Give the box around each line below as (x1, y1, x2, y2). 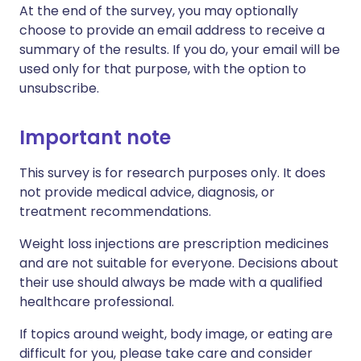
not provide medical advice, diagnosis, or (19, 183, 275, 202)
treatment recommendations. (19, 202, 211, 222)
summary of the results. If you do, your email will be (19, 40, 340, 60)
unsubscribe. (19, 79, 99, 98)
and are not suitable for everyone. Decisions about (19, 254, 338, 273)
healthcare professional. (19, 293, 174, 312)
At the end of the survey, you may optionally (19, 2, 298, 21)
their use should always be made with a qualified (19, 273, 322, 293)
